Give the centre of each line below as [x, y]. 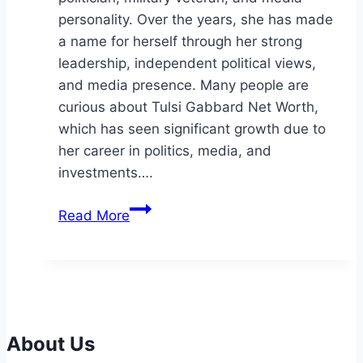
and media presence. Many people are [184, 85]
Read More [94, 215]
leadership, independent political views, [187, 63]
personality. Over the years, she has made [196, 19]
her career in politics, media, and [165, 150]
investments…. [106, 172]
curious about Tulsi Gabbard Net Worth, [188, 107]
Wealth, [153, 295]
